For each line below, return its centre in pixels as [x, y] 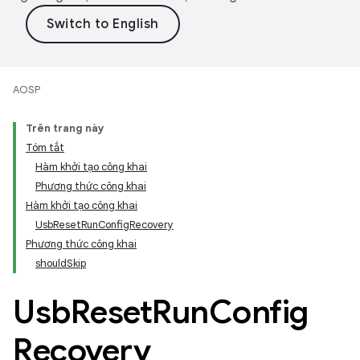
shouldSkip [61, 263]
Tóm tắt [45, 147]
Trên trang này [65, 128]
